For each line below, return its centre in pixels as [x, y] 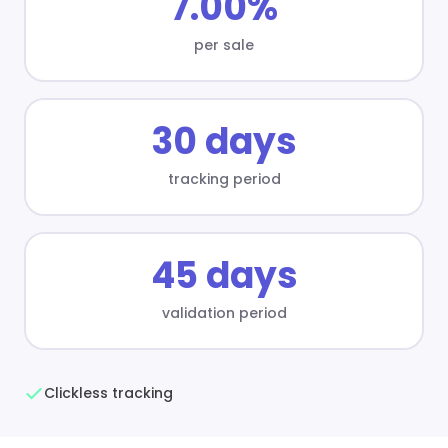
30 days [224, 141]
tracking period [224, 178]
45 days [224, 275]
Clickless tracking [108, 393]
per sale [224, 44]
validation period [224, 312]
